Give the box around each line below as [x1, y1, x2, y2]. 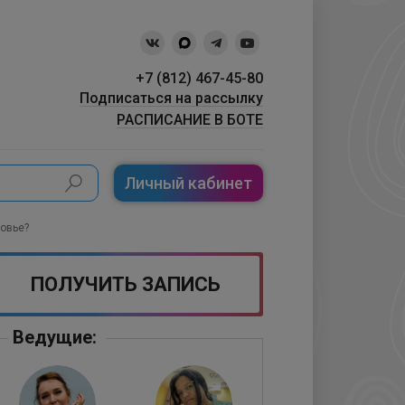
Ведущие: [12, 326, 97, 348]
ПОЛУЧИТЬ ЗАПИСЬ [31, 273, 221, 296]
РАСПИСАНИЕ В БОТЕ [117, 111, 263, 128]
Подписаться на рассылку [80, 89, 263, 107]
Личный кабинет [125, 174, 252, 193]
